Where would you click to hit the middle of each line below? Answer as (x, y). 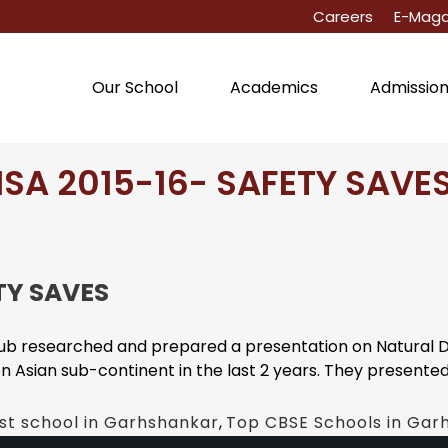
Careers (343, 16)
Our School (135, 87)
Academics (274, 87)
